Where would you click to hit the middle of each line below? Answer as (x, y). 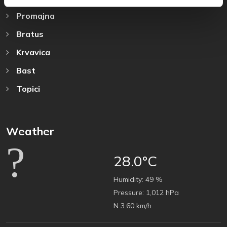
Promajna (34, 15)
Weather (30, 131)
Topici (27, 88)
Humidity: (128, 179)
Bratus (29, 34)
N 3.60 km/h (133, 205)
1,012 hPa (161, 192)
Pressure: (129, 192)
